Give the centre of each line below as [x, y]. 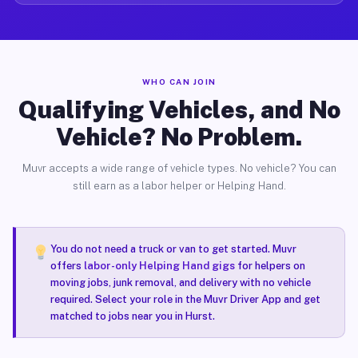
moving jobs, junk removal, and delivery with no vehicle [180, 282]
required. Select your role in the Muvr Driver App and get [185, 299]
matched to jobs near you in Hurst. [132, 316]
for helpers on [270, 266]
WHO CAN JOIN [179, 82]
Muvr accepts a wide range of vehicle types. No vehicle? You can [179, 168]
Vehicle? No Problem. [179, 137]
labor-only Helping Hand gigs [159, 266]
